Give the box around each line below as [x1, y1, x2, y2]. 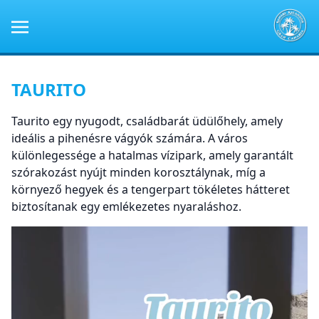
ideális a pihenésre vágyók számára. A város [11, 130, 248, 146]
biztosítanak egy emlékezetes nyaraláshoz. [11, 198, 241, 214]
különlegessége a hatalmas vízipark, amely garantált [11, 147, 293, 163]
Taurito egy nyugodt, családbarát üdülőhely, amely [11, 113, 283, 129]
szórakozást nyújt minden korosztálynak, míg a [11, 164, 266, 180]
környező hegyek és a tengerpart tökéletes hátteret [11, 181, 290, 197]
